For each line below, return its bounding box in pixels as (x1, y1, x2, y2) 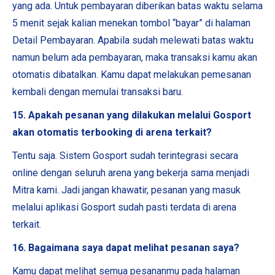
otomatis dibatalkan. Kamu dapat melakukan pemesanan (12, 69, 251, 80)
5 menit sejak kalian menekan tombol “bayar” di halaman (12, 17, 250, 29)
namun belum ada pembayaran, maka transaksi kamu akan (12, 52, 257, 63)
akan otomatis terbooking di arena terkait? (12, 126, 212, 138)
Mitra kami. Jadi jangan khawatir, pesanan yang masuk (12, 184, 241, 196)
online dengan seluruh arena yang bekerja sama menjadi (12, 167, 249, 179)
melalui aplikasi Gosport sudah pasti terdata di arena (12, 201, 236, 213)
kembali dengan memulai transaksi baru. (12, 86, 183, 98)
